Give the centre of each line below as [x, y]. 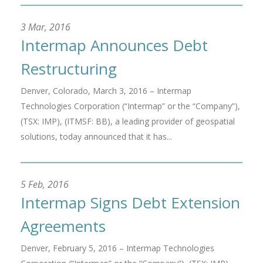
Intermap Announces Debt [114, 45]
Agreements [63, 226]
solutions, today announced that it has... [96, 136]
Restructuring [69, 69]
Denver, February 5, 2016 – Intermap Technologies [117, 248]
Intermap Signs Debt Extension [130, 203]
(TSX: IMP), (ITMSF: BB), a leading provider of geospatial [128, 121]
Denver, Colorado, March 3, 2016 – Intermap [106, 91]
